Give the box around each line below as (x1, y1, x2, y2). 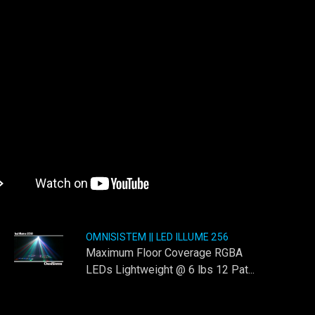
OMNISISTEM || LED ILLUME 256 (86, 231, 229, 243)
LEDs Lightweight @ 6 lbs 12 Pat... (86, 263, 255, 277)
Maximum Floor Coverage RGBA (86, 246, 243, 260)
